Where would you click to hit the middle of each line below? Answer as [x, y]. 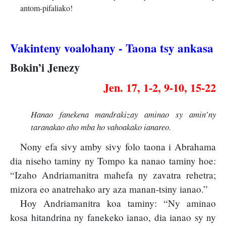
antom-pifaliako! [47, 8]
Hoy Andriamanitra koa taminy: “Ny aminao [118, 203]
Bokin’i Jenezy [45, 68]
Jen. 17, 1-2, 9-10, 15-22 [160, 87]
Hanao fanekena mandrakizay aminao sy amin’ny [123, 114]
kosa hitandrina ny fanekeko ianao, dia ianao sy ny [113, 217]
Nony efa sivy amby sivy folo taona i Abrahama [118, 147]
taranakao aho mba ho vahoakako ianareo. [101, 127]
